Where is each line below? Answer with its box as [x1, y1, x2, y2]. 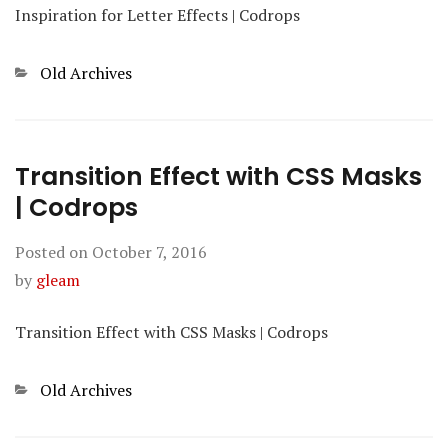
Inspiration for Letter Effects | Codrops [15, 4, 300, 26]
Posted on [15, 241, 92, 263]
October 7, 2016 [92, 241, 207, 263]
